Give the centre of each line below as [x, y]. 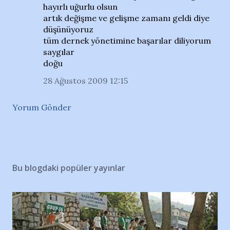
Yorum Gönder [42, 108]
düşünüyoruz [68, 30]
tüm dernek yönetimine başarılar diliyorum [127, 41]
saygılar [59, 52]
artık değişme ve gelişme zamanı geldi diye [126, 18]
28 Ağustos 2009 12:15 [85, 81]
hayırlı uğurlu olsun [80, 7]
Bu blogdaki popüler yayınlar [69, 168]
